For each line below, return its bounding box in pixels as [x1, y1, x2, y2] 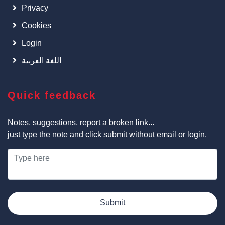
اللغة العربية [22, 56, 61, 65]
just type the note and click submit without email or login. [8, 130, 207, 139]
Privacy [22, 4, 48, 12]
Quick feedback [8, 90, 96, 101]
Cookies [22, 21, 51, 30]
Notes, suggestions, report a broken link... [8, 118, 154, 127]
